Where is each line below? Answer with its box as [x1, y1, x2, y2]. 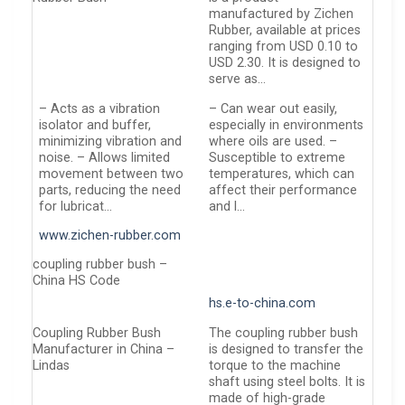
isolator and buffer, [39, 117, 152, 133]
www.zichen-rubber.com [39, 228, 182, 244]
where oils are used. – [209, 133, 338, 149]
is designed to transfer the [209, 342, 364, 358]
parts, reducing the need [39, 182, 182, 198]
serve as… [209, 71, 267, 88]
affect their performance [209, 182, 358, 198]
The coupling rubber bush [209, 325, 359, 342]
